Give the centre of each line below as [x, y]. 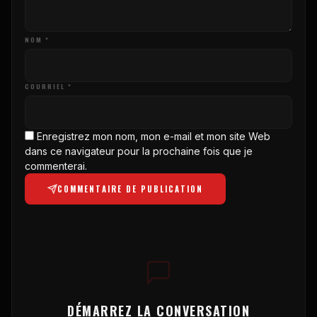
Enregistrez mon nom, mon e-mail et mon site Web [154, 136]
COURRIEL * [48, 86]
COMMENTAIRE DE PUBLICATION [130, 189]
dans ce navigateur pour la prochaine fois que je [139, 151]
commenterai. [56, 166]
